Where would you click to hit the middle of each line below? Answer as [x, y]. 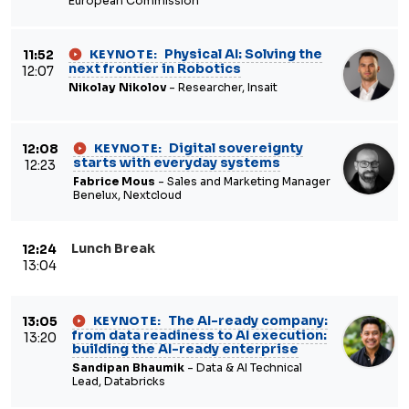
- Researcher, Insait [222, 88]
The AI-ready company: [246, 320]
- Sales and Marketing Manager [243, 182]
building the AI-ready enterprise [185, 349]
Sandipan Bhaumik [128, 368]
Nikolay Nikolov [117, 88]
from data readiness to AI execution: [199, 335]
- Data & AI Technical [243, 368]
